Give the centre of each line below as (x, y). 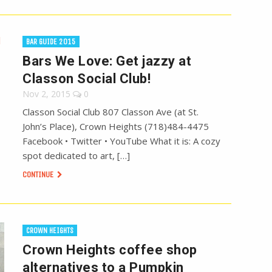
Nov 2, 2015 (47, 94)
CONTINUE (39, 175)
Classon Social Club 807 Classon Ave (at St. (111, 112)
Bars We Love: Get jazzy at (107, 61)
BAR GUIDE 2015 (51, 42)
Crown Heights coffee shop (110, 250)
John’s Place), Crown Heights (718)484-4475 (116, 127)
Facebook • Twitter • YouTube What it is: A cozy (122, 141)
